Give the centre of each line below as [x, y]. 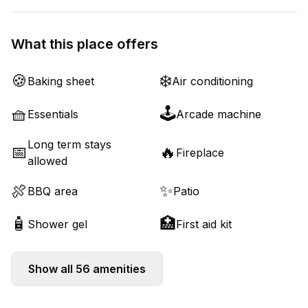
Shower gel [57, 224]
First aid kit [204, 224]
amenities [118, 269]
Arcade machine [219, 114]
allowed [47, 161]
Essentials [53, 114]
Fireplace [200, 153]
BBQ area [53, 191]
